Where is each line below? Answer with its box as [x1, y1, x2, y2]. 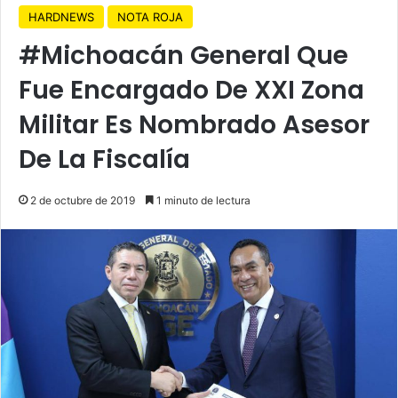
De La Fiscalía [19, 141, 190, 177]
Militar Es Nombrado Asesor [19, 107, 370, 142]
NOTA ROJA [117, 9, 183, 24]
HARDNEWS [28, 9, 94, 24]
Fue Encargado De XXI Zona [19, 72, 364, 107]
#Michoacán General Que [19, 37, 348, 73]
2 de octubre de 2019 [30, 193, 135, 207]
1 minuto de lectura [154, 193, 251, 207]
